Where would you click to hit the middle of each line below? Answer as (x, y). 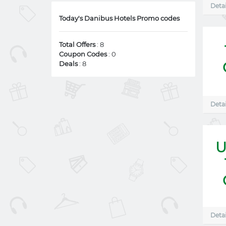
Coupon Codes (83, 54)
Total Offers (77, 44)
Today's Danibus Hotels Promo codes (119, 18)
